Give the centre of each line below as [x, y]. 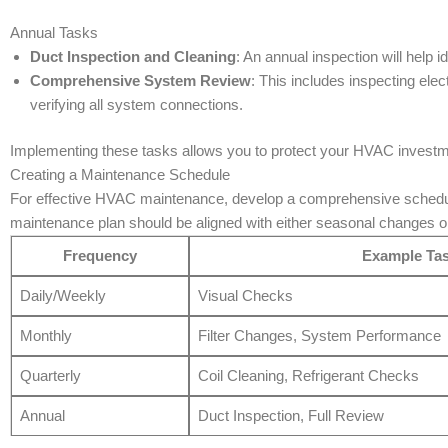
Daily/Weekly [62, 296]
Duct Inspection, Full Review [290, 416]
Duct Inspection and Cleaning [133, 56]
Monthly [45, 336]
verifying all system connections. [136, 104]
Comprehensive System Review [140, 80]
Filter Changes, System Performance [319, 336]
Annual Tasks [54, 32]
